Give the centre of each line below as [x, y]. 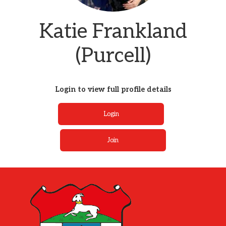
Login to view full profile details [113, 90]
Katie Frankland [113, 32]
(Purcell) [113, 56]
